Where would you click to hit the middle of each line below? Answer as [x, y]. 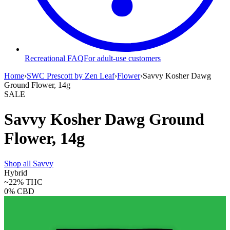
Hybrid [16, 172]
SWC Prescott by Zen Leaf [71, 75]
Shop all [18, 163]
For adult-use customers [122, 58]
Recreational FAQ [54, 58]
